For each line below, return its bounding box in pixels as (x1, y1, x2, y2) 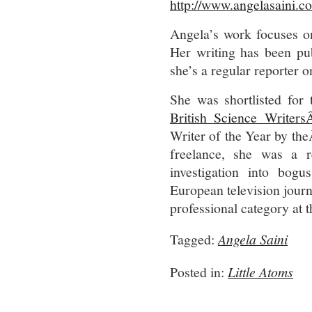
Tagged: (170, 230, 218, 249)
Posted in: (170, 263, 228, 281)
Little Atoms (228, 263, 293, 281)
